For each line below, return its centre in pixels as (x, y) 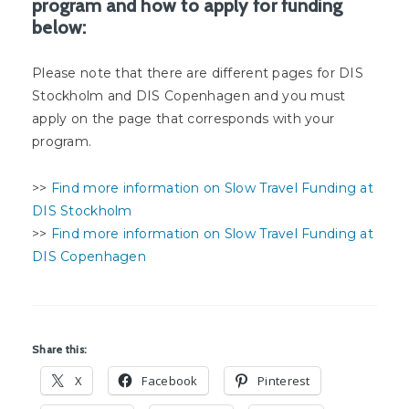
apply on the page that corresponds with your (184, 119)
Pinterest (284, 381)
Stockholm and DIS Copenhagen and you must (189, 96)
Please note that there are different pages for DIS (198, 73)
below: (59, 28)
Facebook (170, 381)
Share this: (60, 350)
